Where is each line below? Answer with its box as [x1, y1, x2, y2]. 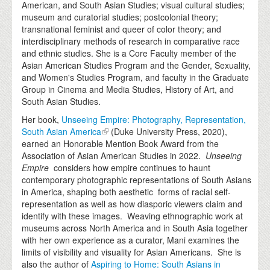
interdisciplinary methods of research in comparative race [22, 35, 240, 48]
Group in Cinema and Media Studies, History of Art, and [22, 83, 234, 96]
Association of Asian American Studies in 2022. [22, 149, 206, 162]
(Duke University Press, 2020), [108, 125, 228, 138]
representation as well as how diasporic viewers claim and [22, 198, 243, 210]
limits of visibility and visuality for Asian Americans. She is [22, 246, 242, 259]
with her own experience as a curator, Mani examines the [22, 234, 240, 246]
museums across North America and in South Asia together [22, 222, 248, 234]
